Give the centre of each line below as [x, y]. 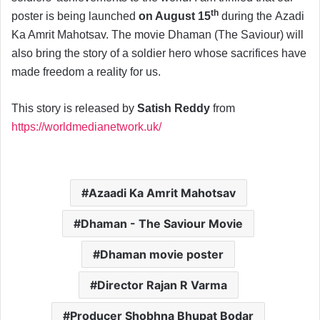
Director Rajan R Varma [162, 285]
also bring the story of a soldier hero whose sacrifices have [159, 53]
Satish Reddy [174, 108]
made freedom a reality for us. [86, 71]
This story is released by [74, 108]
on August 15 [175, 16]
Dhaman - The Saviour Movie [162, 223]
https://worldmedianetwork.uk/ [86, 126]
